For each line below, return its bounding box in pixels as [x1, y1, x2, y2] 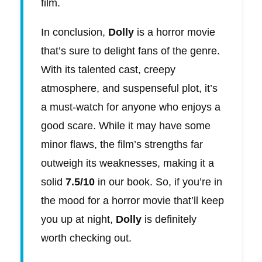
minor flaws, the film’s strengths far [41, 139, 203, 151]
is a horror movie [134, 26, 215, 39]
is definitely [142, 213, 196, 226]
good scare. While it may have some [41, 120, 211, 132]
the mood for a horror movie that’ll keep [41, 195, 224, 207]
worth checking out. [41, 232, 132, 244]
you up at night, [41, 213, 116, 226]
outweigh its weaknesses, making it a [41, 157, 214, 170]
